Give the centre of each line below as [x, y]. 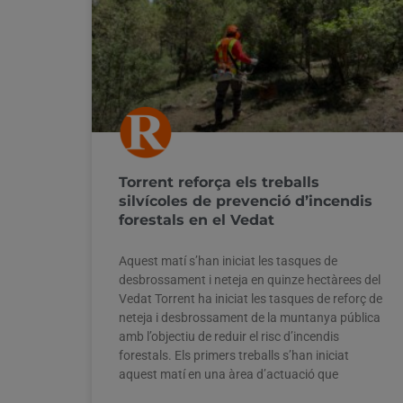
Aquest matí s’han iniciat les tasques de [228, 260]
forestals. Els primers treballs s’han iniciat [234, 355]
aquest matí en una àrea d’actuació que [228, 374]
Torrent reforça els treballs [219, 182]
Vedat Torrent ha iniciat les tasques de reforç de [251, 298]
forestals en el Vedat [197, 219]
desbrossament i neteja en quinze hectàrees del [250, 279]
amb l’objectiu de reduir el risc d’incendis [229, 336]
